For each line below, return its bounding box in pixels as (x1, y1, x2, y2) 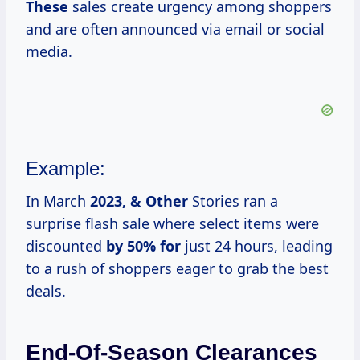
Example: (26, 157, 105, 180)
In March (26, 191, 90, 211)
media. (26, 42, 72, 62)
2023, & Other (90, 191, 188, 211)
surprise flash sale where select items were (26, 214, 319, 234)
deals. (26, 281, 66, 301)
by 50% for (106, 236, 181, 256)
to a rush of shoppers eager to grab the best (26, 259, 329, 279)
